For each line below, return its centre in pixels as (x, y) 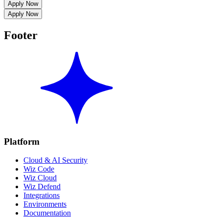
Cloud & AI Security (55, 160)
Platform (22, 141)
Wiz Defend (42, 187)
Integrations (42, 196)
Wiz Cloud (40, 178)
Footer (21, 35)
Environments (45, 204)
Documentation (47, 213)
